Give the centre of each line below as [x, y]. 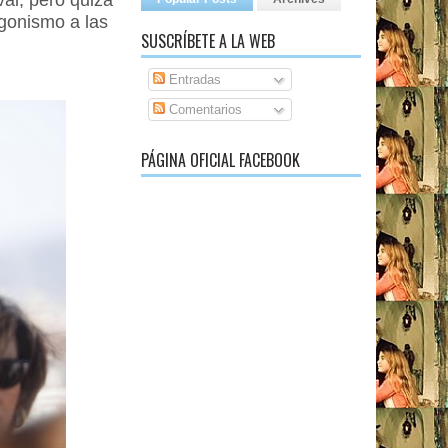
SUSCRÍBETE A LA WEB [208, 41]
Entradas [192, 79]
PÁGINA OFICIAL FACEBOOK [220, 160]
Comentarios [203, 109]
